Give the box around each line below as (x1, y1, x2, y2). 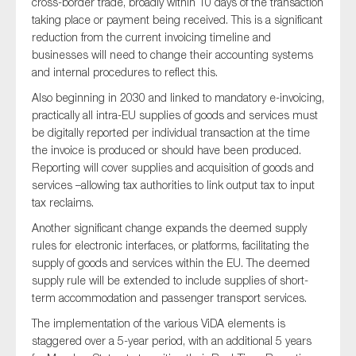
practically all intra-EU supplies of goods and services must (32, 108, 318, 122)
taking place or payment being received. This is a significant (32, 13, 323, 27)
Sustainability (56, 31, 118, 44)
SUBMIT (153, 152, 203, 164)
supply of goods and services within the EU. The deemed (32, 256, 310, 270)
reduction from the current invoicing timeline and (32, 30, 271, 44)
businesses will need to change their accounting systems (32, 48, 313, 62)
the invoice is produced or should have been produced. (32, 143, 301, 157)
